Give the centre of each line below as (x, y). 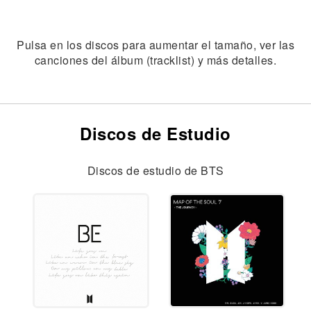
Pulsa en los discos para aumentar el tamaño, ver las (155, 45)
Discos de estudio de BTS (155, 170)
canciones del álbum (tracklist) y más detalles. (155, 60)
